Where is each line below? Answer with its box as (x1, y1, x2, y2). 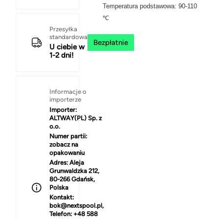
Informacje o (49, 88, 87, 96)
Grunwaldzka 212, (49, 167, 99, 175)
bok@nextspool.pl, (49, 202, 104, 210)
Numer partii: (49, 132, 87, 140)
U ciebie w (49, 43, 85, 52)
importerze (49, 96, 81, 104)
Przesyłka (49, 25, 77, 33)
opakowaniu (49, 149, 85, 157)
